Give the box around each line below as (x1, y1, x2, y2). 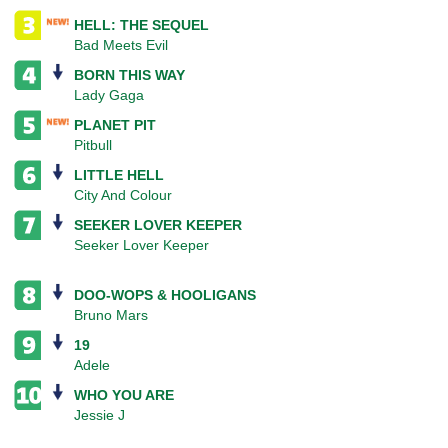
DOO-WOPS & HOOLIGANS (74, 287, 256, 304)
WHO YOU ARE (74, 387, 174, 404)
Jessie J (74, 407, 125, 424)
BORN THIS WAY (74, 67, 185, 84)
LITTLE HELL (74, 167, 164, 184)
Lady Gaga (74, 87, 144, 104)
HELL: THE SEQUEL (74, 17, 209, 34)
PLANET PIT (74, 117, 156, 134)
